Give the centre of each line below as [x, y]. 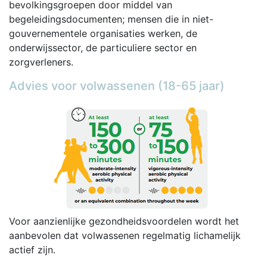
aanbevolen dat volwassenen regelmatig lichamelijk [125, 235]
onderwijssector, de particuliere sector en [103, 47]
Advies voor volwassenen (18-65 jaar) [117, 86]
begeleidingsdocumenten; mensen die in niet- [111, 19]
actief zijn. [32, 249]
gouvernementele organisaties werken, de [103, 33]
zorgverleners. [41, 62]
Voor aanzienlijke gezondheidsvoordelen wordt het [124, 221]
